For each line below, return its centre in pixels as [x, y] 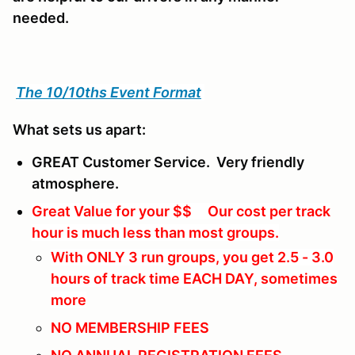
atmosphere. [75, 184]
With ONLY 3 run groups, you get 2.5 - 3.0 [192, 258]
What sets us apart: [79, 130]
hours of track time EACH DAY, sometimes [194, 279]
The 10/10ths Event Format [109, 93]
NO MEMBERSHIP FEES [130, 328]
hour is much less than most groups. [155, 233]
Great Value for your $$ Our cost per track [181, 212]
